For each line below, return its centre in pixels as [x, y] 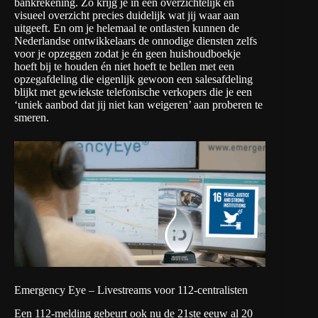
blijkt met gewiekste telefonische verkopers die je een [133, 92]
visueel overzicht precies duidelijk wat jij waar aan [127, 15]
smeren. [32, 117]
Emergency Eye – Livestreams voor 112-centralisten [131, 290]
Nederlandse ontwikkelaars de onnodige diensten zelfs [136, 40]
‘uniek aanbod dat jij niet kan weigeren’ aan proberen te [138, 104]
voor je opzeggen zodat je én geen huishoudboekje [127, 53]
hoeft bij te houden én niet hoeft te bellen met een [124, 66]
